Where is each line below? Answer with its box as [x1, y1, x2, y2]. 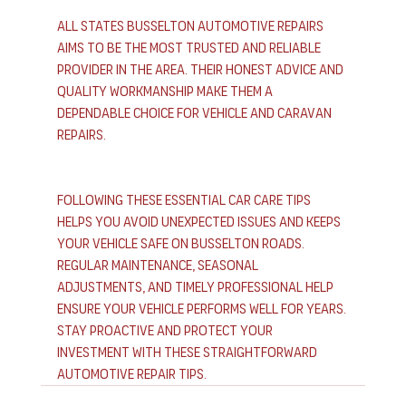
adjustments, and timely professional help [56, 277, 336, 297]
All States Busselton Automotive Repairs [56, 16, 326, 36]
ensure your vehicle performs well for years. [56, 299, 349, 319]
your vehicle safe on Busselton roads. [56, 234, 307, 254]
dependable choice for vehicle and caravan [56, 103, 334, 123]
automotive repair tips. [56, 364, 207, 384]
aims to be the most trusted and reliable [56, 38, 324, 58]
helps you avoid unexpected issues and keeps [56, 212, 343, 232]
